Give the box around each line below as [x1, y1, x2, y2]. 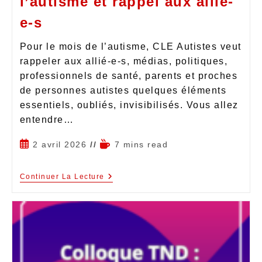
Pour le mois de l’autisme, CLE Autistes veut [19, 41, 242, 51]
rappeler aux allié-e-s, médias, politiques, [19, 56, 227, 66]
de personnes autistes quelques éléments [19, 85, 226, 95]
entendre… [19, 114, 74, 125]
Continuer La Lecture [19, 172, 105, 181]
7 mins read [114, 139, 168, 149]
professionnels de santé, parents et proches [19, 70, 237, 81]
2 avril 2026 [33, 139, 87, 149]
